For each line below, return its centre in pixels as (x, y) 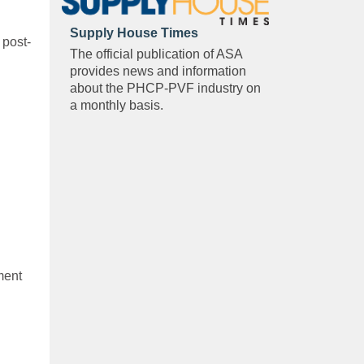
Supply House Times (134, 33)
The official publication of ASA (156, 54)
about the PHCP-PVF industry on (165, 89)
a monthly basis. (117, 106)
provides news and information (158, 71)
